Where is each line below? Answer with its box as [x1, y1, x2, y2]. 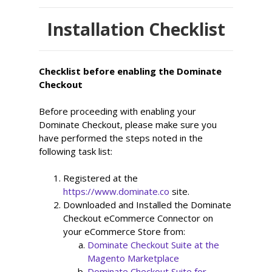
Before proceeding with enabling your [39, 105, 197, 117]
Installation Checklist [47, 18, 225, 41]
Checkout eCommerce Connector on [63, 212, 214, 224]
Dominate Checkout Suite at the [87, 239, 220, 251]
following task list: [39, 145, 113, 157]
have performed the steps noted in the [39, 132, 203, 144]
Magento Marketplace [87, 252, 180, 264]
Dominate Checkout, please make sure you [39, 118, 217, 131]
